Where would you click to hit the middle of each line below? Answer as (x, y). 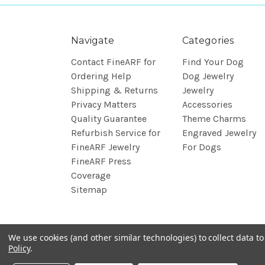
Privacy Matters (104, 104)
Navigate (93, 41)
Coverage (91, 175)
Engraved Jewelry (219, 133)
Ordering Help (101, 76)
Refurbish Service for (116, 133)
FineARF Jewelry (105, 147)
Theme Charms (214, 119)
